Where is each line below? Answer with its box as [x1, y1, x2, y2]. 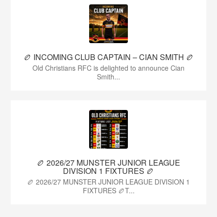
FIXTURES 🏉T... [82, 186, 135, 195]
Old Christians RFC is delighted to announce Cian [32, 63, 185, 73]
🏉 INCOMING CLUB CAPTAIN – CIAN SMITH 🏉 [23, 51, 194, 62]
